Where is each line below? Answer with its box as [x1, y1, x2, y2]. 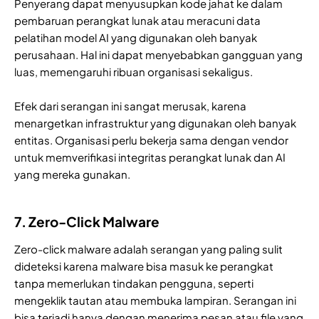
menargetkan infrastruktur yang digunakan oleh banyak [14, 115, 296, 130]
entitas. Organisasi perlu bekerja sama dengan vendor [14, 132, 288, 147]
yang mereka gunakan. [14, 167, 130, 181]
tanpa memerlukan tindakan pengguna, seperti [14, 276, 253, 290]
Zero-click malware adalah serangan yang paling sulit [14, 241, 283, 256]
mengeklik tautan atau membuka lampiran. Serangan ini [14, 293, 296, 307]
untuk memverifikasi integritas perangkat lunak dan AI [14, 150, 286, 164]
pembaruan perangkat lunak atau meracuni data [14, 13, 261, 27]
